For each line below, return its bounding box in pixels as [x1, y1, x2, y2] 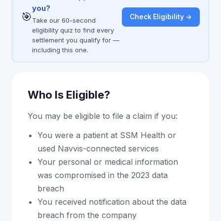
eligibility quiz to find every [32, 26, 114, 34]
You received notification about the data [37, 197, 186, 207]
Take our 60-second [32, 16, 96, 24]
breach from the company [37, 210, 137, 220]
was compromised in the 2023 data [37, 170, 168, 180]
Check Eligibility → [130, 12, 192, 21]
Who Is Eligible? [28, 88, 110, 101]
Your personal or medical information [37, 157, 178, 167]
